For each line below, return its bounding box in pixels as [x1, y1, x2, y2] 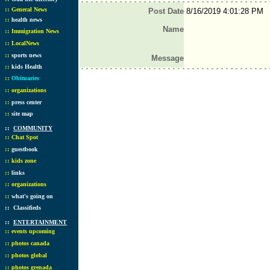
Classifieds [13, 204, 41, 211]
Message [151, 54, 184, 63]
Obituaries [11, 75, 39, 81]
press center [11, 99, 42, 105]
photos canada [11, 240, 49, 246]
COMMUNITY [13, 125, 52, 131]
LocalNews [11, 40, 39, 46]
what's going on [11, 193, 53, 199]
